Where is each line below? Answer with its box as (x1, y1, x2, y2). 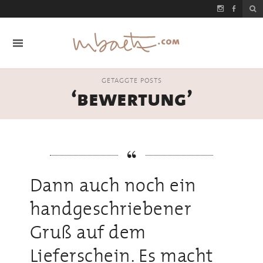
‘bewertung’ (70, 86, 193, 112)
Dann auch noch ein (29, 170, 197, 200)
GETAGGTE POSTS (101, 75, 162, 86)
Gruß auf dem (29, 217, 146, 247)
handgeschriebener (29, 193, 192, 223)
